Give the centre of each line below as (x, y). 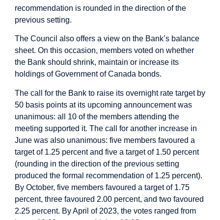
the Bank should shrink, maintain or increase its (97, 62)
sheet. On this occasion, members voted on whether (104, 51)
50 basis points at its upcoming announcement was (103, 105)
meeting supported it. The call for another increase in (106, 128)
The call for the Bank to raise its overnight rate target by (110, 93)
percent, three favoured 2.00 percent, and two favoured (109, 199)
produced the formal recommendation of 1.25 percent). (109, 175)
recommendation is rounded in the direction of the (100, 8)
